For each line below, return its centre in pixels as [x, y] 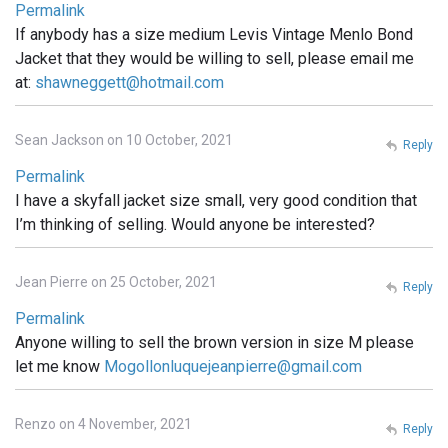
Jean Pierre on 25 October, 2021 [116, 282]
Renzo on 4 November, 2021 [103, 424]
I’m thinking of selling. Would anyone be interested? [195, 225]
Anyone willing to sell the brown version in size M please [214, 343]
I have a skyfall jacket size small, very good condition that [216, 201]
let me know [59, 367]
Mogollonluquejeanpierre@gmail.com [233, 367]
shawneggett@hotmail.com [129, 83]
